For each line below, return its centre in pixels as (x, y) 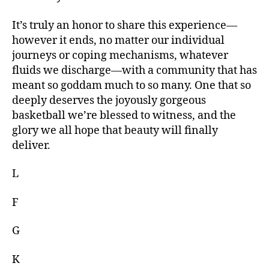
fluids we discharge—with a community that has (134, 70)
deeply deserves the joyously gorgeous (109, 100)
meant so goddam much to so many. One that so (131, 85)
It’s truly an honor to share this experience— (125, 25)
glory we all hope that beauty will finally (115, 130)
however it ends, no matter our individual (118, 40)
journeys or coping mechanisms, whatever (120, 55)
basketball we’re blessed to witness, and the (124, 115)
